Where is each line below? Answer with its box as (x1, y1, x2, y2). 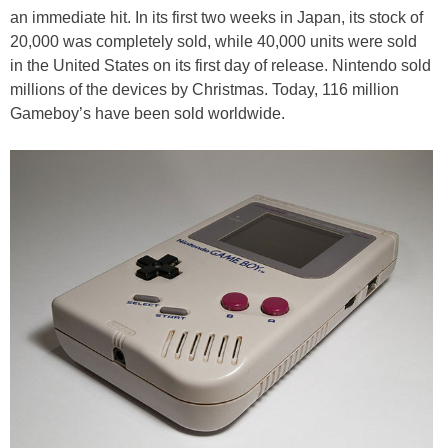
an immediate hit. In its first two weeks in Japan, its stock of (10, 8, 423, 26)
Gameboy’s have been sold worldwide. (10, 104, 285, 122)
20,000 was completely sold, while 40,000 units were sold (10, 32, 417, 50)
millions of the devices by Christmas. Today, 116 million (10, 80, 399, 98)
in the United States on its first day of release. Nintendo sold (10, 56, 431, 74)
